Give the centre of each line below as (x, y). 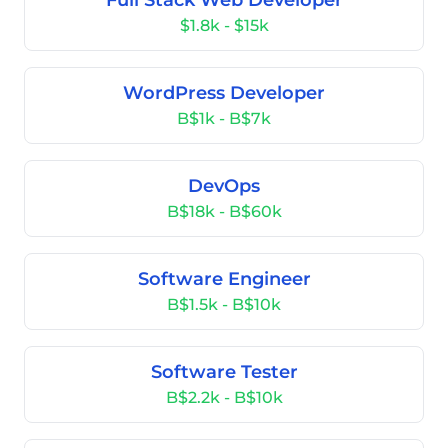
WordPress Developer (224, 93)
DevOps (224, 186)
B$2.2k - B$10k (224, 397)
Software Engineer (224, 279)
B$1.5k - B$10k (224, 304)
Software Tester (224, 372)
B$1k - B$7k (224, 118)
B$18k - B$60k (224, 211)
